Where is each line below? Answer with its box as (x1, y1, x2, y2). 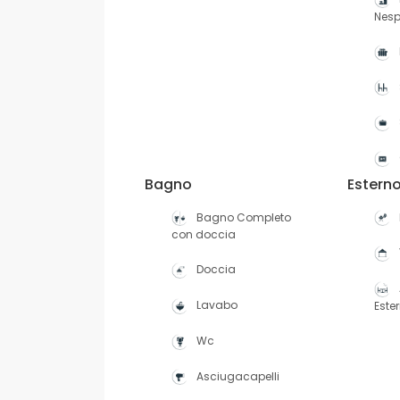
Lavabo (196, 297, 237, 313)
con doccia (171, 227, 236, 243)
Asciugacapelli (196, 368, 279, 384)
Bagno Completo (196, 209, 291, 225)
